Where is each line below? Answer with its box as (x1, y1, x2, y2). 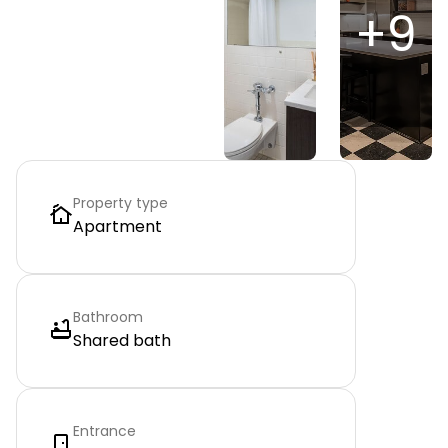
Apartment (73, 215, 162, 238)
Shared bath (73, 329, 171, 352)
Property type (73, 193, 168, 213)
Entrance (73, 421, 136, 441)
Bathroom (73, 307, 143, 327)
